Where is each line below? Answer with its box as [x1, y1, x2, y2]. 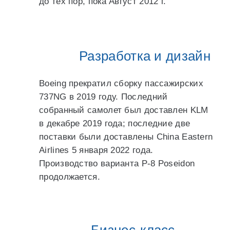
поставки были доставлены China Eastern [39, 132, 213, 142]
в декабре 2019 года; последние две [39, 119, 190, 128]
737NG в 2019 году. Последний [39, 92, 168, 102]
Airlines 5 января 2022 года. [39, 145, 154, 155]
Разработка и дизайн [79, 48, 210, 64]
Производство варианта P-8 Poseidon [39, 159, 195, 168]
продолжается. [39, 172, 100, 182]
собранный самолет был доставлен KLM [39, 105, 208, 115]
